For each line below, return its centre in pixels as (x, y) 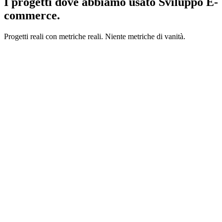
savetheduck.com (186, 67)
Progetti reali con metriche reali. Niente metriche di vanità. (95, 37)
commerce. (32, 16)
